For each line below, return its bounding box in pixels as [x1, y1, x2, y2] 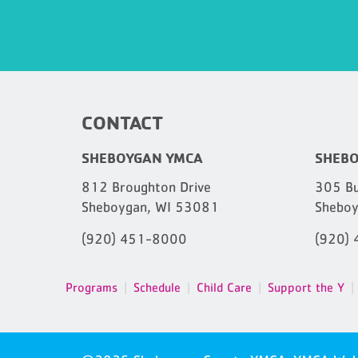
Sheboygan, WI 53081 [82, 199, 219, 215]
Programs [66, 280, 117, 294]
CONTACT [82, 110, 163, 134]
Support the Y [268, 280, 344, 294]
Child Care [197, 280, 252, 294]
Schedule [133, 280, 181, 294]
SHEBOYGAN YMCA [82, 149, 203, 166]
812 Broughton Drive [82, 179, 211, 195]
